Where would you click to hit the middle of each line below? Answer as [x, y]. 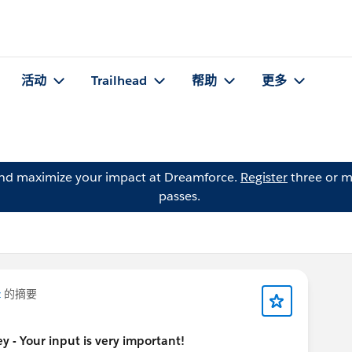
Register [264, 177]
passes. [179, 196]
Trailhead [119, 81]
